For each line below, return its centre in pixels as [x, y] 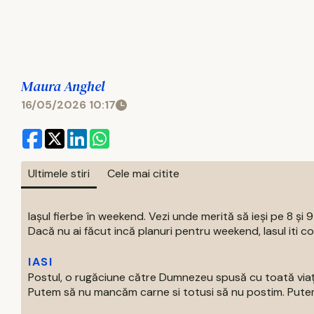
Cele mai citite [143, 173]
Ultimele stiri [59, 173]
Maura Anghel [63, 86]
